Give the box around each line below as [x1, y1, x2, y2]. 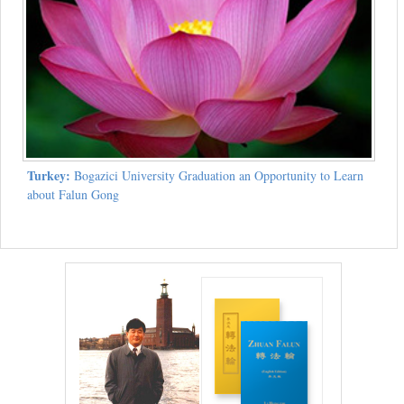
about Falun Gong [26, 186, 119, 204]
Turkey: [26, 166, 70, 186]
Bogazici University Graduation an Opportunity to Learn [69, 167, 363, 185]
